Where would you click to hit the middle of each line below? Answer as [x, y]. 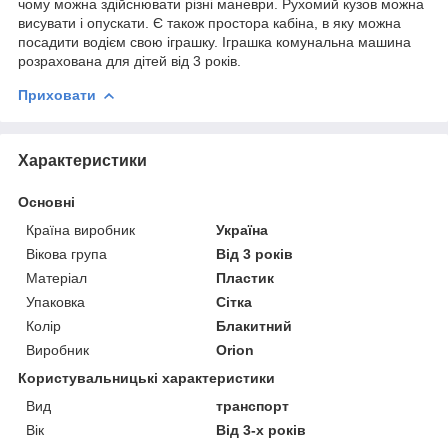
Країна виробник [80, 229]
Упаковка [55, 301]
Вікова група [66, 253]
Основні [46, 201]
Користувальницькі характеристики [146, 377]
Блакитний [254, 325]
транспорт [253, 405]
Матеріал [56, 277]
